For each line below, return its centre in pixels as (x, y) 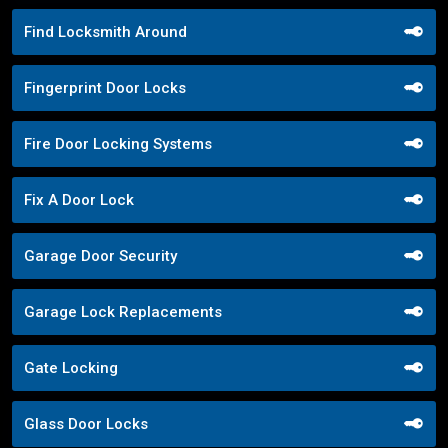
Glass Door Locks (86, 423)
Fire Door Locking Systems (118, 143)
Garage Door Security (100, 255)
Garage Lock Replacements (123, 311)
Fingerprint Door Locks (105, 87)
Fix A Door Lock (79, 199)
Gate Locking (71, 367)
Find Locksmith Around (105, 31)
